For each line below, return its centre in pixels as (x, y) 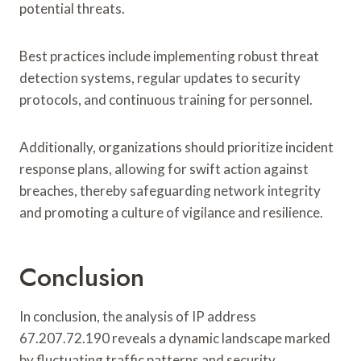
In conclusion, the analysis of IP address (138, 316)
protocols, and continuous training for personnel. (166, 99)
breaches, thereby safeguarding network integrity (170, 190)
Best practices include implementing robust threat (169, 56)
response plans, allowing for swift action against (164, 168)
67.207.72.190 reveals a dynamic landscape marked (175, 338)
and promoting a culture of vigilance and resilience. (171, 212)
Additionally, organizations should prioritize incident (176, 147)
